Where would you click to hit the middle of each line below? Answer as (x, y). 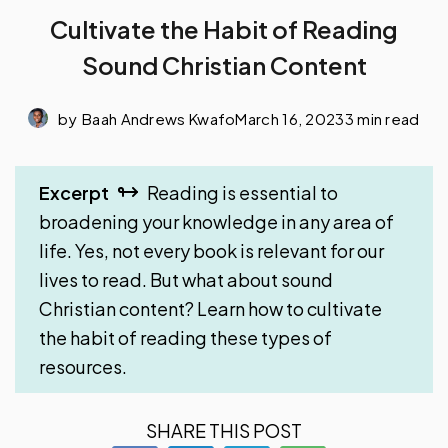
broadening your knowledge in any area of (216, 221)
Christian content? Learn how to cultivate (210, 308)
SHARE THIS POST (224, 430)
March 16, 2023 (290, 118)
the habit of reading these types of (185, 337)
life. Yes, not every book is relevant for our (211, 250)
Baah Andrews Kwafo (159, 118)
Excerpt (74, 192)
